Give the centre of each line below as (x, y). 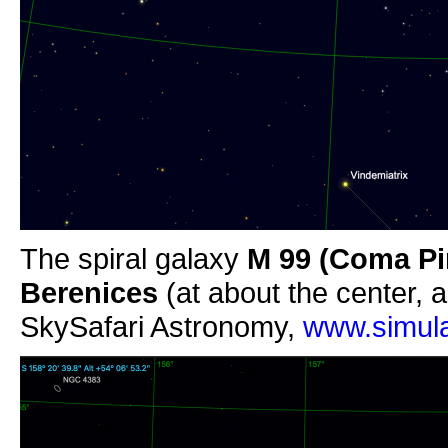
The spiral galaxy (133, 258)
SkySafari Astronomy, (161, 326)
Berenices (89, 292)
